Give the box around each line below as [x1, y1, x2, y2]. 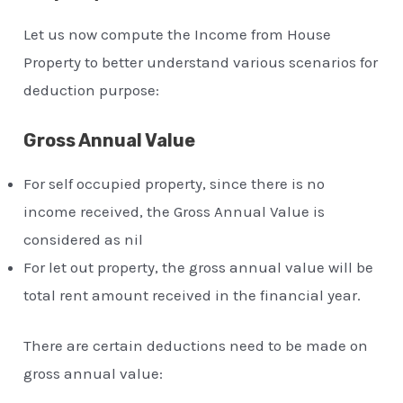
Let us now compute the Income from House [23, 24, 332, 43]
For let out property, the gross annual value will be [23, 257, 374, 276]
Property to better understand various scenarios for [23, 52, 379, 71]
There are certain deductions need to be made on [23, 336, 369, 355]
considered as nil [23, 229, 144, 248]
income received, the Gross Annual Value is [23, 201, 326, 220]
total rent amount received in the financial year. [23, 285, 362, 304]
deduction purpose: [23, 80, 160, 99]
